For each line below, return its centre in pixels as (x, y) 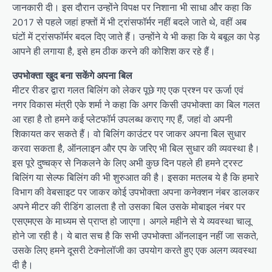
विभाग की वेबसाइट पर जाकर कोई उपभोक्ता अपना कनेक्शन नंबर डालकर (136, 192)
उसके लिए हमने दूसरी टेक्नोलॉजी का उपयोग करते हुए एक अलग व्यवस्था (134, 250)
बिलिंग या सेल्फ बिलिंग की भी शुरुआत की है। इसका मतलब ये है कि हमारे (135, 178)
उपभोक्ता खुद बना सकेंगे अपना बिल (72, 76)
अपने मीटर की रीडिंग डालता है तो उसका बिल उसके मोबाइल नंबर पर (129, 207)
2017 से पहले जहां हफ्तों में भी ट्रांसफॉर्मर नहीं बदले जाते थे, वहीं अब (129, 22)
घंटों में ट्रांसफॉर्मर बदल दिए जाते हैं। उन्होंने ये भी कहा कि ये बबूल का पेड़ (136, 37)
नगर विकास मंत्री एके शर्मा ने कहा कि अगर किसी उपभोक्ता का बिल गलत (136, 105)
